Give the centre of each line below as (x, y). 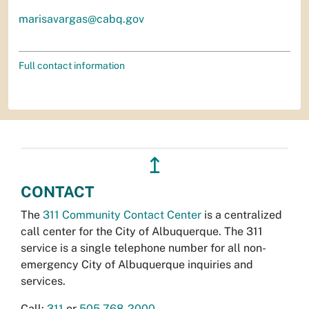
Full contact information (72, 65)
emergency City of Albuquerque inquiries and (137, 264)
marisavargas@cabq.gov (81, 19)
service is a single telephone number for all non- (143, 248)
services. (43, 281)
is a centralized (242, 215)
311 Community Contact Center (122, 215)
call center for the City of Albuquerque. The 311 (142, 231)
